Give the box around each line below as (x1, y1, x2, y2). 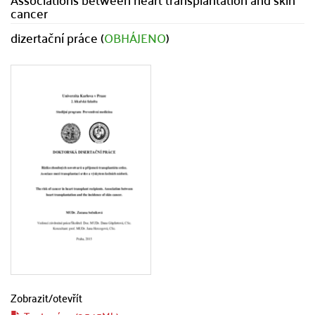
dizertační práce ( (11, 26, 104, 49)
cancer (11, 1, 48, 25)
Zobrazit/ (11, 288, 53, 307)
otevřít (53, 288, 82, 307)
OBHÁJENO (104, 26, 166, 49)
